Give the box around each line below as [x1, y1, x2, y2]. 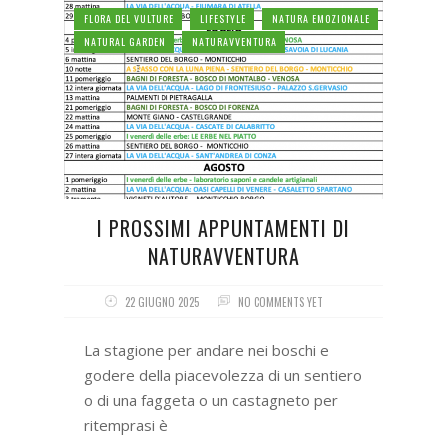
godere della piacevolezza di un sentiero [84, 364, 362, 385]
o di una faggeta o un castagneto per [84, 389, 338, 410]
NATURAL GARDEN [84, 33, 166, 49]
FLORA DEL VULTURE [84, 10, 174, 26]
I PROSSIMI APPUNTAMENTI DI [97, 212, 351, 243]
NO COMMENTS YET [237, 293, 323, 310]
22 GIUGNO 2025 [124, 293, 199, 310]
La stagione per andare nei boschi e [84, 339, 329, 360]
